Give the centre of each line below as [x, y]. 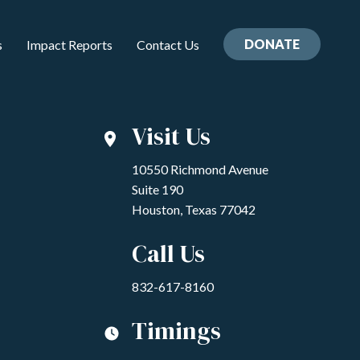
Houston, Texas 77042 [194, 209]
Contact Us [168, 45]
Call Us [168, 254]
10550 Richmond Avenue [200, 169]
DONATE [272, 44]
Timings [176, 331]
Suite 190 [157, 189]
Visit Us [171, 136]
